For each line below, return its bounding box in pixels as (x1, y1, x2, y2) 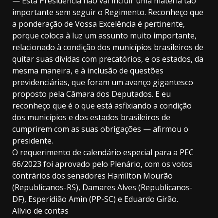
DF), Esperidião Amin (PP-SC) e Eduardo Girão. (12, 194, 178, 205)
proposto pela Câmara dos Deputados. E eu (12, 89, 171, 100)
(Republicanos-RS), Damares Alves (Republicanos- (12, 182, 193, 193)
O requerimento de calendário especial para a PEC (12, 147, 194, 158)
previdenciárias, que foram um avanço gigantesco (12, 77, 193, 88)
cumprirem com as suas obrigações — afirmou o (12, 124, 188, 135)
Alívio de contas (12, 205, 69, 217)
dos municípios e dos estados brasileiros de (12, 112, 170, 123)
